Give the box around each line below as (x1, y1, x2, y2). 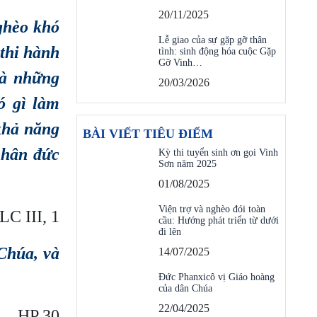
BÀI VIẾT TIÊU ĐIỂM (83, 127, 213, 141)
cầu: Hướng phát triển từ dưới (158, 215, 279, 226)
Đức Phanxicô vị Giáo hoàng (158, 272, 275, 282)
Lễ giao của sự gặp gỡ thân (158, 35, 267, 45)
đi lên (158, 226, 181, 237)
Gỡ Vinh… (158, 57, 202, 68)
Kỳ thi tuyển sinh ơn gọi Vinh (158, 147, 278, 158)
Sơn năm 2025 (158, 158, 217, 169)
